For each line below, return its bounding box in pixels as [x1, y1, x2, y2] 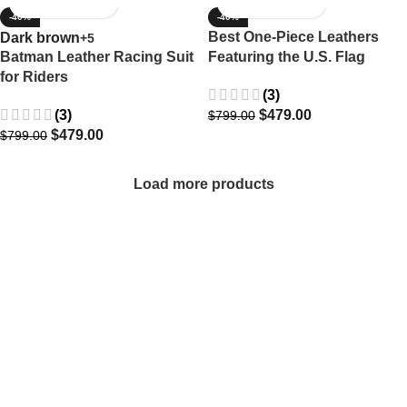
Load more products [133, 175, 274, 192]
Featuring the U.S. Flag [208, 48, 365, 65]
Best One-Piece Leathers [208, 28, 379, 45]
